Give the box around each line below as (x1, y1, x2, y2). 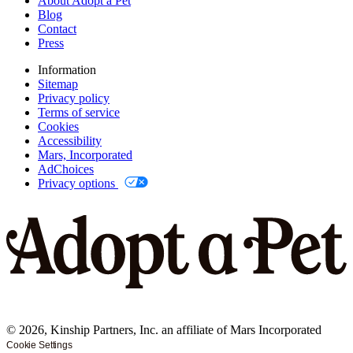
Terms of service (38, 105, 120, 119)
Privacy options (38, 176, 118, 190)
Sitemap (38, 76, 78, 91)
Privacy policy (38, 91, 110, 105)
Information (38, 62, 96, 76)
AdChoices (38, 162, 94, 176)
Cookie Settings (6, 340, 72, 351)
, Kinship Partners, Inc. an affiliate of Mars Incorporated (44, 323, 321, 337)
